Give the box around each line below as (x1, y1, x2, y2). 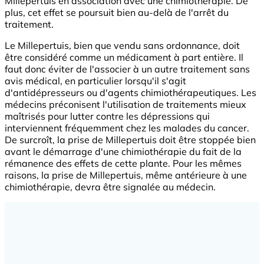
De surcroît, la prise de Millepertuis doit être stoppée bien (5, 134, 256, 146)
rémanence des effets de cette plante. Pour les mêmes (5, 157, 242, 170)
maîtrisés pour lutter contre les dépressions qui (5, 110, 210, 123)
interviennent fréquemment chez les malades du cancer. (5, 122, 249, 134)
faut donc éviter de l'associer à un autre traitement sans (5, 63, 250, 75)
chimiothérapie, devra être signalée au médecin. (5, 181, 216, 193)
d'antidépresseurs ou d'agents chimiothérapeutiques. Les (5, 87, 256, 99)
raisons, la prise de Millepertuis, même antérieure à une (5, 169, 247, 181)
